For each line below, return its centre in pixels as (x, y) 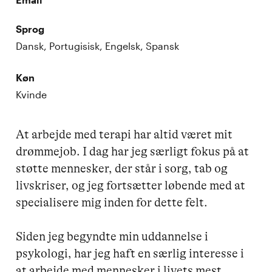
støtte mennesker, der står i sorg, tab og (123, 168)
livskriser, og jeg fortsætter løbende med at (132, 185)
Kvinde (32, 94)
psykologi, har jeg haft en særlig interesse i (131, 253)
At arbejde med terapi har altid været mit (126, 134)
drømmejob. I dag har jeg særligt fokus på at (134, 151)
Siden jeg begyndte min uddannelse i (114, 236)
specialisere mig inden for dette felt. (112, 202)
